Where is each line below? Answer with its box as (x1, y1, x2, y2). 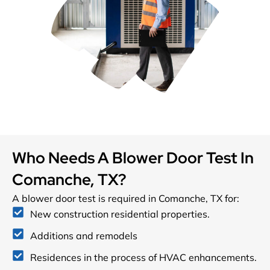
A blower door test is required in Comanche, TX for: (12, 192, 239, 204)
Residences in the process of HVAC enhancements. (30, 251, 257, 263)
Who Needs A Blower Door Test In (12, 147, 254, 168)
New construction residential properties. (30, 207, 210, 220)
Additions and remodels (30, 229, 137, 242)
